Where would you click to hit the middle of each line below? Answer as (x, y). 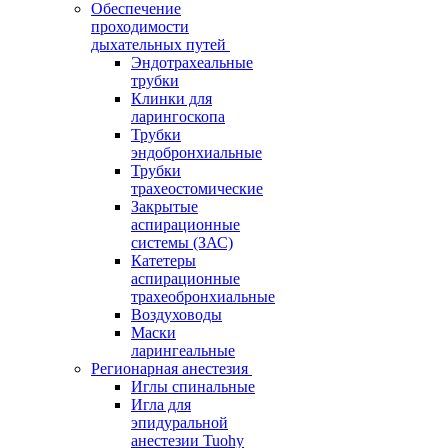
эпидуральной (179, 423)
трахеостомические (197, 189)
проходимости (140, 27)
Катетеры (163, 261)
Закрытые (164, 207)
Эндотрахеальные (192, 63)
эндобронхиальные (196, 153)
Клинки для (171, 99)
